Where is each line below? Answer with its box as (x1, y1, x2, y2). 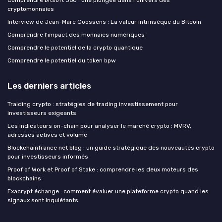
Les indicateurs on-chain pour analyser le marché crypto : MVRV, (7, 122, 191, 129)
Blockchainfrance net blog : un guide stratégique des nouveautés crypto (7, 144, 215, 151)
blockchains (7, 174, 41, 182)
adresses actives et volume (7, 131, 87, 138)
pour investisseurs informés (7, 153, 88, 160)
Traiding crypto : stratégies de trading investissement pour (7, 100, 178, 108)
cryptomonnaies (7, 5, 54, 12)
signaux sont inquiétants (7, 196, 78, 204)
